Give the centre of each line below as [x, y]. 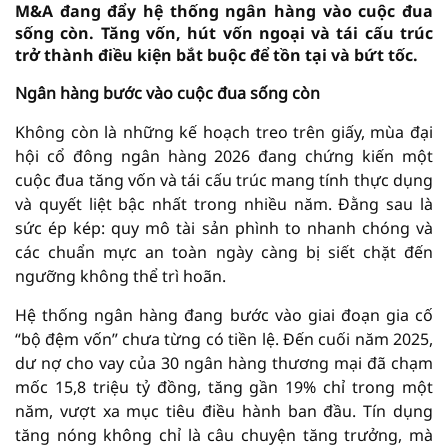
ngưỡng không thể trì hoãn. [120, 276]
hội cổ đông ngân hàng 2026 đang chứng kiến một [224, 156]
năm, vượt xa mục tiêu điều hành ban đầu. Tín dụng [224, 411]
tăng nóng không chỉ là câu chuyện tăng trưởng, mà [224, 435]
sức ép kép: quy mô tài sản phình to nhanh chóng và [224, 228]
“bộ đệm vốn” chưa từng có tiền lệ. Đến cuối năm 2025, [224, 339]
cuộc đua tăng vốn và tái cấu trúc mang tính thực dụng [224, 180]
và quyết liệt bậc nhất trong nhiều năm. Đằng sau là [224, 204]
